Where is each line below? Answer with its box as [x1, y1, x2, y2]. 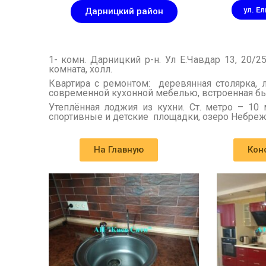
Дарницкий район [84, 5, 163, 17]
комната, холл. [48, 63, 112, 75]
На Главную [94, 144, 144, 155]
